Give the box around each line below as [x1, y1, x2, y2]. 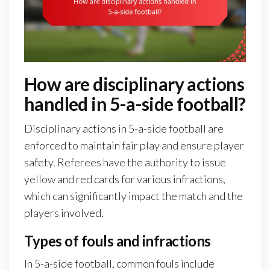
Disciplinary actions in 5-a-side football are [24, 121, 224, 135]
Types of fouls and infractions [24, 231, 211, 250]
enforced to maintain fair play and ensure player [24, 138, 244, 152]
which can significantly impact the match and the [24, 189, 243, 202]
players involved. [24, 206, 104, 219]
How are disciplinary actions [24, 72, 245, 95]
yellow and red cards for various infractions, [24, 172, 225, 186]
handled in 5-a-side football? [24, 92, 246, 115]
